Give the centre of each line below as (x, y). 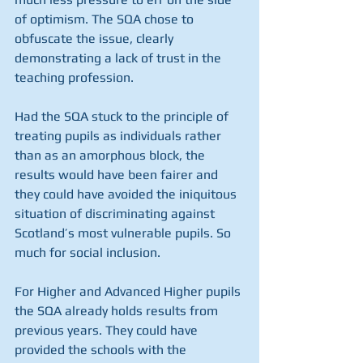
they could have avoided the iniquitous (127, 194)
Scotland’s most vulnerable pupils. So (124, 233)
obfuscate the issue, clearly (96, 38)
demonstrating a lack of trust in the (120, 58)
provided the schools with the (102, 350)
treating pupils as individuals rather (120, 136)
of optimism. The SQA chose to (106, 19)
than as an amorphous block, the (111, 155)
